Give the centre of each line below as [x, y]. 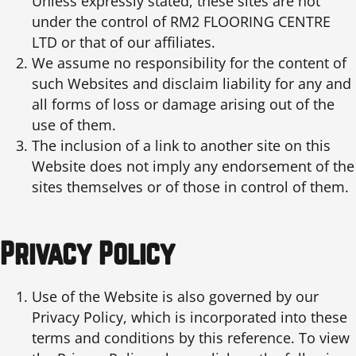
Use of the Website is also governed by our [175, 297]
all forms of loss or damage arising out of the [183, 104]
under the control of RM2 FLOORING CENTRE [181, 22]
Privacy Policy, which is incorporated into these [190, 317]
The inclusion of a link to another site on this [181, 146]
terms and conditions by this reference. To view [191, 338]
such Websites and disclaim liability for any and [192, 84]
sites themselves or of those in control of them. [190, 187]
